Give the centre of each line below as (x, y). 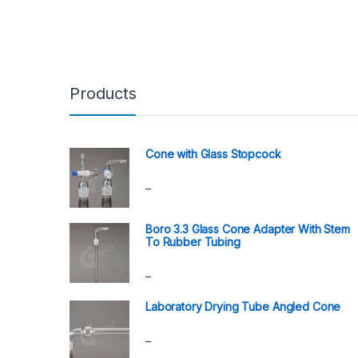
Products (103, 94)
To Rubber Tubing (193, 241)
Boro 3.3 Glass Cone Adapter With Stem (248, 229)
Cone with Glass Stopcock (213, 154)
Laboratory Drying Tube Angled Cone (243, 307)
